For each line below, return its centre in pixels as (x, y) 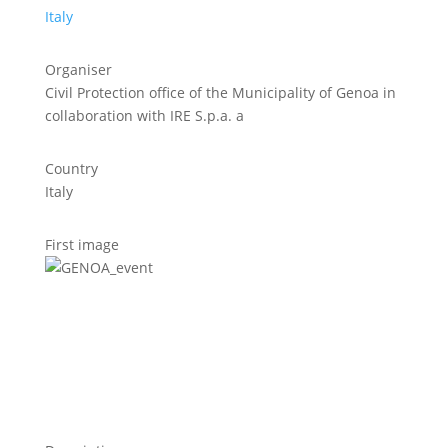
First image (81, 244)
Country (71, 168)
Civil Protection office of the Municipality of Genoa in (220, 92)
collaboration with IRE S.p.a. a (144, 115)
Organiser (78, 69)
